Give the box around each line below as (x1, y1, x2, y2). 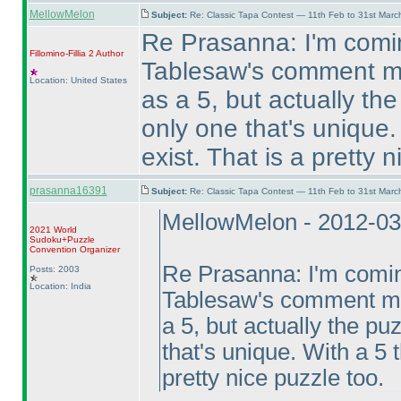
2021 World (29, 225, 77, 235)
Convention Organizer (29, 244, 120, 254)
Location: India (29, 281, 91, 291)
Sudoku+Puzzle (29, 235, 95, 244)
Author (93, 48, 124, 58)
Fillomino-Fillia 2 (29, 48, 94, 58)
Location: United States (29, 75, 127, 85)
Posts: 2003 (29, 264, 80, 274)
